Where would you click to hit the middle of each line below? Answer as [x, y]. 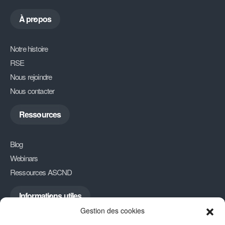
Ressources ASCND [41, 172]
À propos [35, 19]
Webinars [24, 158]
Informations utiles [50, 196]
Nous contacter [32, 91]
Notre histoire [29, 49]
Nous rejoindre [31, 77]
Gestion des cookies [113, 210]
